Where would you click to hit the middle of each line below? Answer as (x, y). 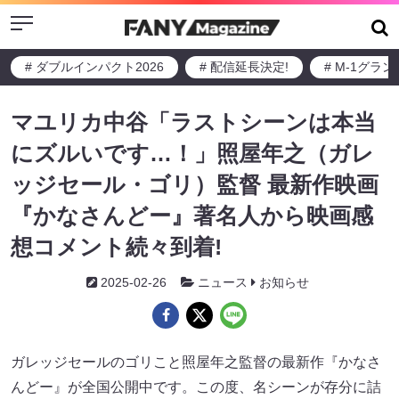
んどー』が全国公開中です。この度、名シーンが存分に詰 (196, 387)
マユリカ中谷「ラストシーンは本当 (193, 122)
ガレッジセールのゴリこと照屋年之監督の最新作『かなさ (196, 362)
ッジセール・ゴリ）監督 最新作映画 (195, 184)
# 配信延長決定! (244, 67)
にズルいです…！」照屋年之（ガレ (192, 153)
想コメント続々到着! (116, 247)
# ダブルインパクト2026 (94, 67)
